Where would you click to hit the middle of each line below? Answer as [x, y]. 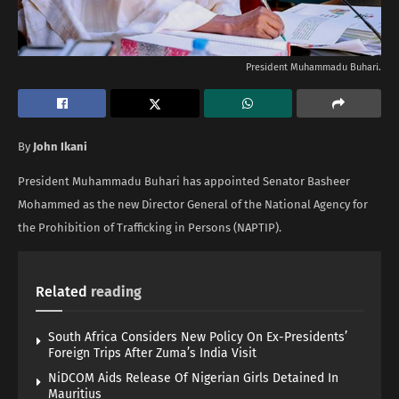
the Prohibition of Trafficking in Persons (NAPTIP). [150, 227]
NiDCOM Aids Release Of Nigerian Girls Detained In [193, 378]
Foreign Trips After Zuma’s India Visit [152, 353]
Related [61, 291]
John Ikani [60, 146]
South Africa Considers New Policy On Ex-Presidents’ [198, 337]
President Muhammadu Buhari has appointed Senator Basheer [184, 181]
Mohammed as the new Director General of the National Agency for [193, 204]
